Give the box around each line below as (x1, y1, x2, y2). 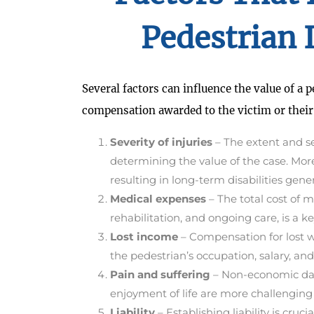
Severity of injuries (110, 135, 215, 149)
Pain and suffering (110, 268, 210, 282)
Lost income (110, 230, 181, 244)
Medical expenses (110, 192, 206, 206)
